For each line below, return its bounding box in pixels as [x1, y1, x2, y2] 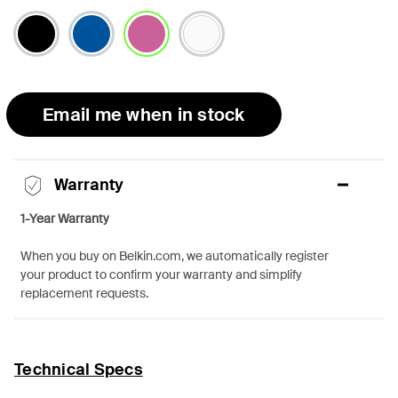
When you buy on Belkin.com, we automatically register [20, 247, 329, 264]
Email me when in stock [43, 102, 245, 126]
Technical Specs [14, 358, 143, 380]
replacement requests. [20, 284, 148, 301]
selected [123, 54, 180, 74]
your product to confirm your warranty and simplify [20, 266, 302, 283]
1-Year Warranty [20, 210, 109, 227]
